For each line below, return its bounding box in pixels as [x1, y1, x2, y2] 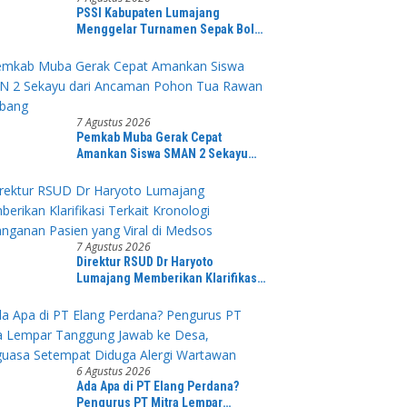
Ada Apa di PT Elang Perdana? [76, 378, 240, 393]
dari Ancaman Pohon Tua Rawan [76, 162, 253, 177]
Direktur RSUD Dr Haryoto [76, 253, 214, 269]
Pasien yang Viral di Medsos [76, 303, 233, 318]
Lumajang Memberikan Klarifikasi [76, 270, 262, 285]
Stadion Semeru [76, 54, 166, 69]
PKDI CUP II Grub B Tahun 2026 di [76, 37, 256, 53]
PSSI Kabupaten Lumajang [76, 5, 221, 20]
